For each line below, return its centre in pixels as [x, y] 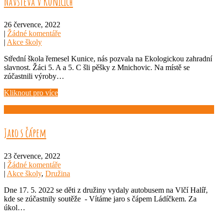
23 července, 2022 [32, 156]
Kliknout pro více [31, 92]
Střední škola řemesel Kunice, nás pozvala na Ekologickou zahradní [108, 58]
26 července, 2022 [32, 24]
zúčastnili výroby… [34, 76]
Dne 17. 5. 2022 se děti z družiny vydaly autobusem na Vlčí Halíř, [106, 190]
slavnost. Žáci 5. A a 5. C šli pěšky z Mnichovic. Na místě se [97, 67]
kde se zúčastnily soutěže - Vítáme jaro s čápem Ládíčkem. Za [100, 199]
